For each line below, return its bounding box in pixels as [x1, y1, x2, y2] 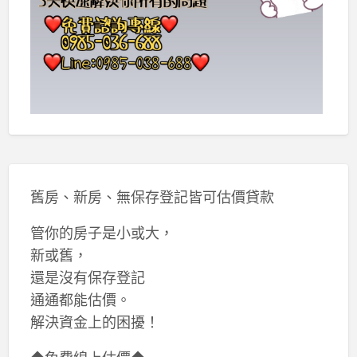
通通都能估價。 [29, 290, 131, 308]
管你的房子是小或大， [29, 223, 174, 241]
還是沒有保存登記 [29, 268, 145, 286]
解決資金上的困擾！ [29, 312, 159, 331]
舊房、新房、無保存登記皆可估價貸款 [29, 187, 274, 206]
